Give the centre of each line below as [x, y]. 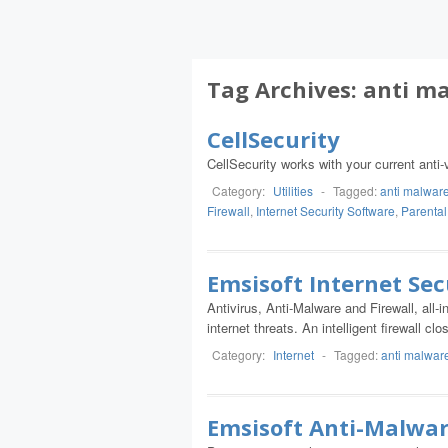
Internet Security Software [325, 210]
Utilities [293, 190]
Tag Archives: [285, 89]
